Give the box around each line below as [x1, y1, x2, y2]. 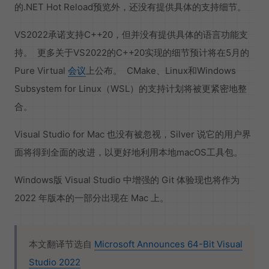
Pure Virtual [14, 65, 68, 77]
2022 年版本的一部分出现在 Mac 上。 [14, 192, 169, 204]
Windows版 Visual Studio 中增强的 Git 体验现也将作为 [14, 174, 240, 186]
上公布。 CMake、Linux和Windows [86, 65, 236, 77]
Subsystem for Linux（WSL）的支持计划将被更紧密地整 [14, 83, 247, 95]
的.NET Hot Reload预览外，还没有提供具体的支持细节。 [14, 1, 246, 13]
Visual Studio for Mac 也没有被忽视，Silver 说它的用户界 [14, 128, 251, 141]
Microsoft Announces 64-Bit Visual [94, 238, 243, 250]
